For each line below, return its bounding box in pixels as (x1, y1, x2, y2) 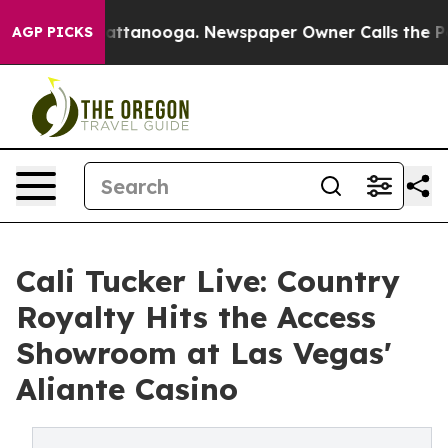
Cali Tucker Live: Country (16, 262, 400, 300)
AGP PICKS (12, 23, 93, 41)
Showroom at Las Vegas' (16, 334, 392, 372)
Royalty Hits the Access (16, 298, 376, 336)
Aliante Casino (16, 370, 238, 408)
